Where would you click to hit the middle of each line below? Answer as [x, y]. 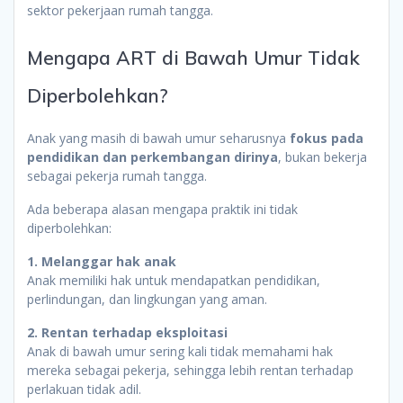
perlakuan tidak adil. [84, 389]
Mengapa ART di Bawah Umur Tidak [193, 57]
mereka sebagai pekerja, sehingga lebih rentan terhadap [190, 370]
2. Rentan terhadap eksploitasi [127, 332]
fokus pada [327, 138]
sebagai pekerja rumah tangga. [117, 175]
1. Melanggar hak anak [102, 261]
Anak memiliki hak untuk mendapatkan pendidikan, [174, 280]
